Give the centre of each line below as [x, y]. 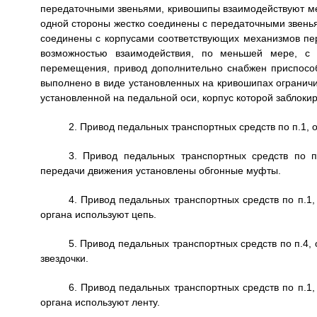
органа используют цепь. [98, 214]
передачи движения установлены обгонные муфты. [160, 171]
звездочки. [64, 258]
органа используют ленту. [100, 302]
